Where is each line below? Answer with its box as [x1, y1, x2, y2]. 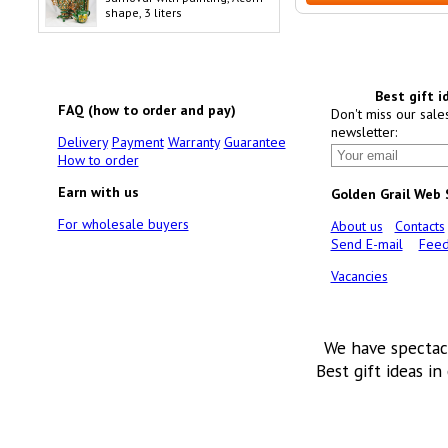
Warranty [167, 133, 220, 151]
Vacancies [330, 267, 388, 285]
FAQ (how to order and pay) [57, 101, 236, 119]
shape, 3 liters [104, 5, 182, 20]
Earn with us [57, 183, 139, 201]
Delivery [57, 133, 108, 151]
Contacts [394, 217, 445, 235]
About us [330, 217, 383, 235]
